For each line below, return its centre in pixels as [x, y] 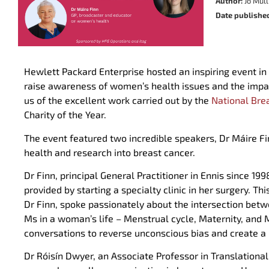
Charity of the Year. [65, 115]
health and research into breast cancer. [110, 152]
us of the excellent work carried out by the [118, 100]
